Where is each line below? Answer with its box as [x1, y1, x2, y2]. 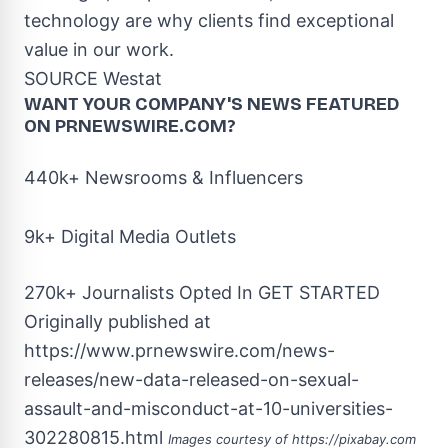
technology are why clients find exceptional [24, 10, 394, 31]
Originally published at [24, 311, 211, 332]
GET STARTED [258, 282, 380, 303]
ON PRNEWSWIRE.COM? [24, 115, 236, 137]
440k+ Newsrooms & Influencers [24, 167, 303, 188]
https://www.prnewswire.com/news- [24, 340, 335, 361]
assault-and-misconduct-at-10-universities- [24, 398, 393, 419]
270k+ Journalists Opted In [24, 282, 258, 303]
